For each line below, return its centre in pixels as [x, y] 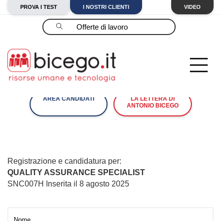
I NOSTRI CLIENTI [106, 7]
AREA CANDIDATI [68, 99]
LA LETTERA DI [152, 99]
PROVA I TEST [39, 7]
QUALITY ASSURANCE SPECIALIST [76, 173]
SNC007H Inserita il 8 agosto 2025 [68, 184]
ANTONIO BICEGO [152, 106]
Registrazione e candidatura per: [64, 161]
